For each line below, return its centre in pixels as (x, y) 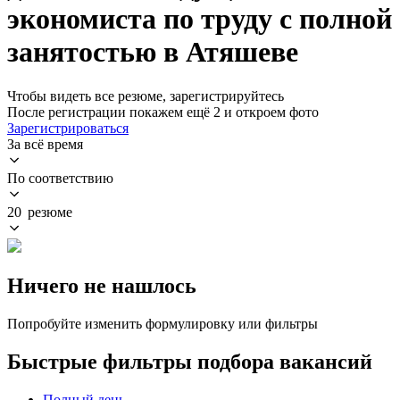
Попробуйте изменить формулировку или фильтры (162, 323)
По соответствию (60, 178)
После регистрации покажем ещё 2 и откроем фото (163, 112)
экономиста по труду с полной (200, 19)
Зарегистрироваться (68, 128)
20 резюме (40, 212)
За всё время (45, 144)
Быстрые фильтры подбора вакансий (190, 361)
